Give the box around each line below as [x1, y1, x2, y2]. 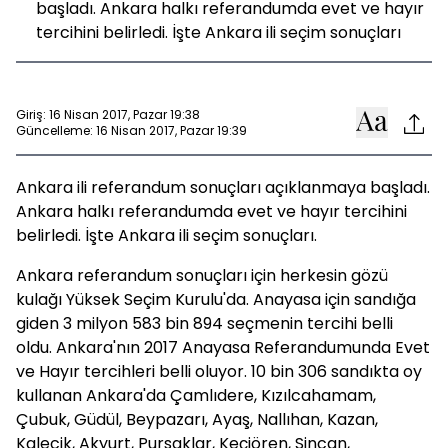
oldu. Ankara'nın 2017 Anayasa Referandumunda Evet [16, 336, 430, 359]
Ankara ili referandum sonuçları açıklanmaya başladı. [16, 176, 430, 199]
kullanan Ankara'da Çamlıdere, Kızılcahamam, [16, 384, 376, 407]
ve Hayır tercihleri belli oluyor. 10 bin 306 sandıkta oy [16, 360, 422, 383]
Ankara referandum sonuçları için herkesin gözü [16, 264, 388, 287]
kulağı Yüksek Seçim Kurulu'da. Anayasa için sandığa [16, 288, 416, 311]
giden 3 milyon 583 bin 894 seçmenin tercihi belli [16, 312, 393, 335]
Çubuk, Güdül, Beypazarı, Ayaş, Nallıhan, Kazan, [16, 408, 378, 431]
